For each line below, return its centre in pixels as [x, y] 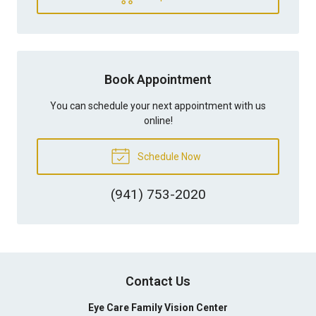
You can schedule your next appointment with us [158, 105]
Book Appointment [158, 79]
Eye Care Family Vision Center [158, 307]
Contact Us [158, 281]
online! [158, 120]
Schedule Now [168, 156]
